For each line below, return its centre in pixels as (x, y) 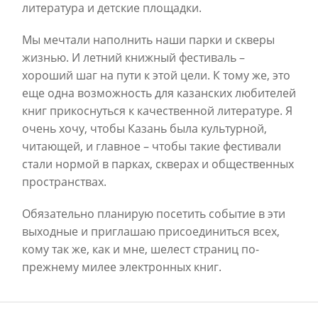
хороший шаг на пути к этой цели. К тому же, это (156, 75)
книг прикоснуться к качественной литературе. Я (157, 110)
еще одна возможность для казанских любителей (159, 93)
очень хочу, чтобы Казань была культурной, (144, 128)
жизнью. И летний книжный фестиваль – (133, 57)
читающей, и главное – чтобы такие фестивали (152, 146)
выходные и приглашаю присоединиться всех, (151, 231)
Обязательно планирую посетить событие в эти (154, 213)
